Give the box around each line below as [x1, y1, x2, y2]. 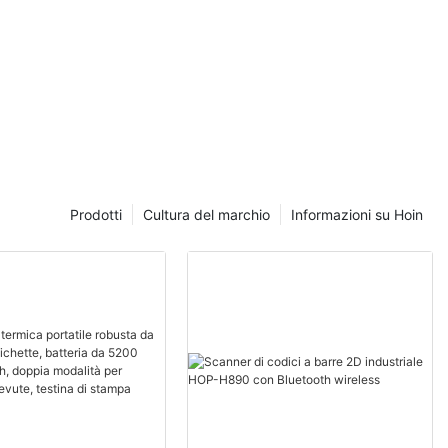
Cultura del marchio [143, 205, 270, 223]
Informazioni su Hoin [291, 205, 423, 223]
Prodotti [70, 205, 122, 223]
